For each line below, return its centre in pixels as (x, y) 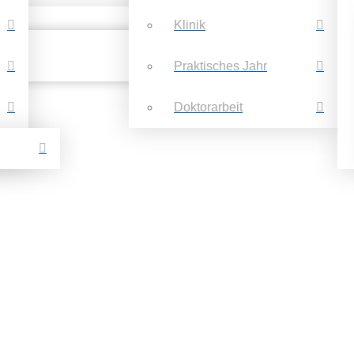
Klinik (190, 24)
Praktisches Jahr (220, 66)
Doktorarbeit (208, 107)
